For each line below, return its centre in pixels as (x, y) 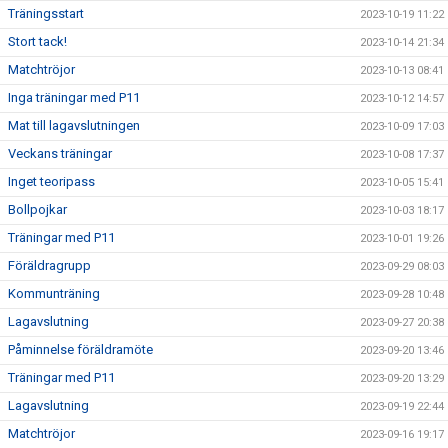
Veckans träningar (60, 153)
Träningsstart (46, 13)
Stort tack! (37, 41)
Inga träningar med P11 (74, 97)
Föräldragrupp (49, 265)
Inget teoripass (51, 181)
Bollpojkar (37, 209)
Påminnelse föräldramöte (80, 349)
